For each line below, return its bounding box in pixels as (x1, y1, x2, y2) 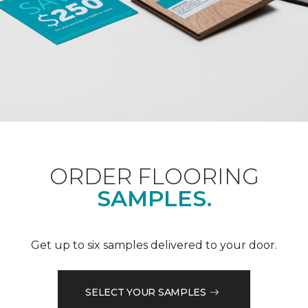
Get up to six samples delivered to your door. (31, 239, 277, 252)
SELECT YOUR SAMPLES (85, 285, 206, 298)
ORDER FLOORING (49, 163, 259, 190)
